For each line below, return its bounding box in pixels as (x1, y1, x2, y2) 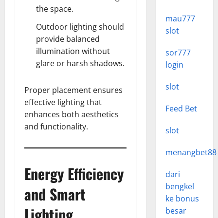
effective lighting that (24, 97, 102, 108)
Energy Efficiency (24, 163, 124, 184)
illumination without (36, 46, 110, 56)
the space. (36, 3, 73, 14)
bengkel (165, 181, 194, 192)
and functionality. (24, 121, 88, 132)
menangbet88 (165, 147, 217, 158)
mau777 (165, 13, 195, 24)
